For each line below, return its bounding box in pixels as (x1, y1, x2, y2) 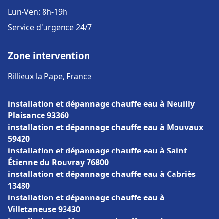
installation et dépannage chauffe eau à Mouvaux (8, 122, 203, 132)
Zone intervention (8, 49, 90, 62)
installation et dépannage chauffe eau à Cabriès (8, 169, 196, 179)
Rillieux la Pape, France (8, 71, 91, 82)
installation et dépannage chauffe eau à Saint (8, 145, 187, 156)
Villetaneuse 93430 (8, 204, 80, 215)
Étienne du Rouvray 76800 (8, 157, 109, 168)
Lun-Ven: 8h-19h (8, 6, 67, 17)
